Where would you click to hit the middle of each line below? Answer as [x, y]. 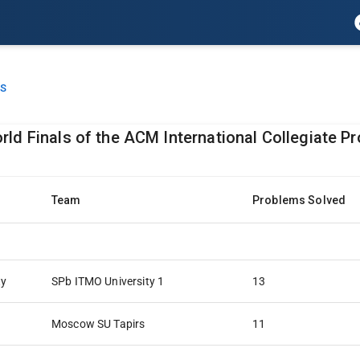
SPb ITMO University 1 [108, 281]
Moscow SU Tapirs [98, 324]
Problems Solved [299, 200]
